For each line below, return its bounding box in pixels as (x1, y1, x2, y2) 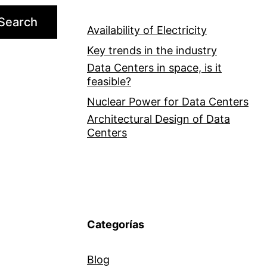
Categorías (87, 218, 144, 231)
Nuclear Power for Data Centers (87, 95, 249, 108)
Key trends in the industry (87, 44, 217, 57)
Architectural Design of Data (87, 113, 230, 126)
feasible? (87, 75, 131, 88)
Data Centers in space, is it (87, 61, 222, 74)
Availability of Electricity (87, 24, 207, 37)
